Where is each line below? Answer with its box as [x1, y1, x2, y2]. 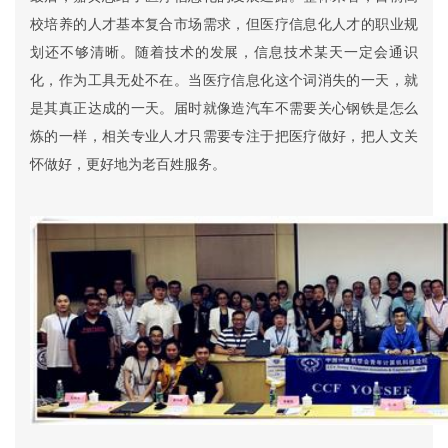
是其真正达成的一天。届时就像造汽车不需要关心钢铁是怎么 [30, 100, 418, 116]
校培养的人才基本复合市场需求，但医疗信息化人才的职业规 [30, 16, 418, 32]
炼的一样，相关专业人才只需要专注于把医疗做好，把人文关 [30, 128, 418, 144]
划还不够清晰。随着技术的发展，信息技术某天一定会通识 [30, 44, 418, 60]
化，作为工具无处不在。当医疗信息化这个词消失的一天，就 [30, 72, 418, 88]
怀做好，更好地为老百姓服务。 [30, 156, 226, 172]
